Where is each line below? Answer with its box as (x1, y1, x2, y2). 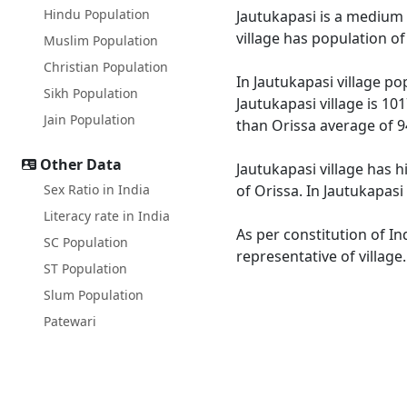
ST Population (44, 260, 127, 277)
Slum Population (44, 286, 144, 303)
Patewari (44, 313, 96, 330)
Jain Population (44, 111, 135, 128)
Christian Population (44, 58, 168, 75)
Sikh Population (44, 84, 138, 102)
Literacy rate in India (44, 207, 170, 224)
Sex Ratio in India (44, 181, 150, 198)
